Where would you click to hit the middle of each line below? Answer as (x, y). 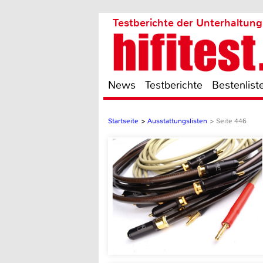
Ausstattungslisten (177, 121)
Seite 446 (231, 121)
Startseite (123, 121)
